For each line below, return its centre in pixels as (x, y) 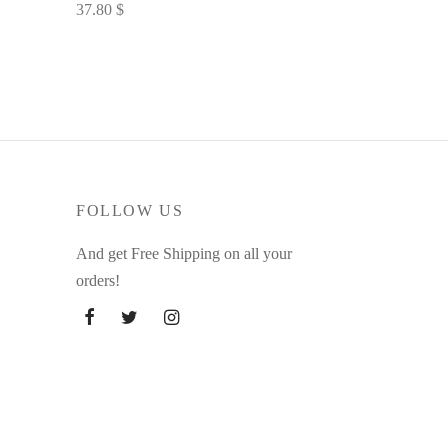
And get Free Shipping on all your (184, 253)
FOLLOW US (130, 210)
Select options (120, 36)
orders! (98, 280)
